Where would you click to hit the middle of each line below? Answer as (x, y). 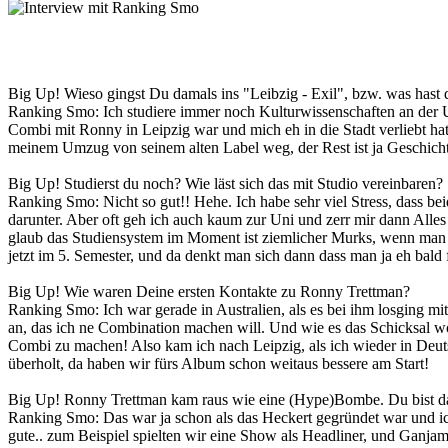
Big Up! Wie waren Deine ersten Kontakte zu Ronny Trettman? (209, 291)
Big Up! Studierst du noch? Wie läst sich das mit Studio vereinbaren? (225, 183)
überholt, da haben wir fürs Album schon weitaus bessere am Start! (218, 363)
